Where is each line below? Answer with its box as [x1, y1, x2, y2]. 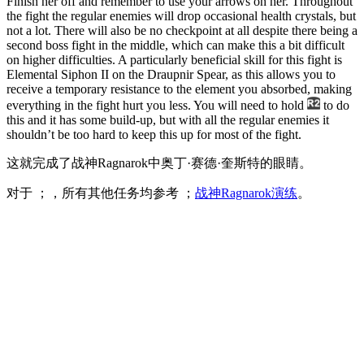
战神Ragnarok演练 [195, 186, 297, 201]
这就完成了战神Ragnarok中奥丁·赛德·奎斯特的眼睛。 [6, 156, 312, 171]
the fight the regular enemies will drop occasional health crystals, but [6, 9, 356, 24]
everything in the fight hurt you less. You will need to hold [6, 98, 307, 113]
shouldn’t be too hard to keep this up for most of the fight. [6, 128, 301, 142]
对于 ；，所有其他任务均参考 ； [6, 186, 195, 201]
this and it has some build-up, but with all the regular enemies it [6, 113, 329, 128]
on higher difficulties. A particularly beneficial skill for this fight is [6, 53, 342, 67]
